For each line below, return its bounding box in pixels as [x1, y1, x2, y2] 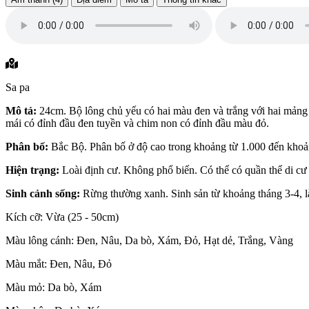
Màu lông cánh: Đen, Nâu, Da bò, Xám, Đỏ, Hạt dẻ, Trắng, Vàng [6, 235, 293, 247]
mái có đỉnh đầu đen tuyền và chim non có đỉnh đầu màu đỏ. [6, 117, 269, 130]
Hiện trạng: [6, 164, 59, 177]
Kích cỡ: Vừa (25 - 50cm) [6, 211, 119, 223]
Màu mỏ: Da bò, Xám [6, 281, 101, 294]
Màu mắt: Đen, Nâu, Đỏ [6, 258, 112, 270]
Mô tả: [6, 105, 37, 117]
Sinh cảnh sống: [6, 188, 80, 200]
